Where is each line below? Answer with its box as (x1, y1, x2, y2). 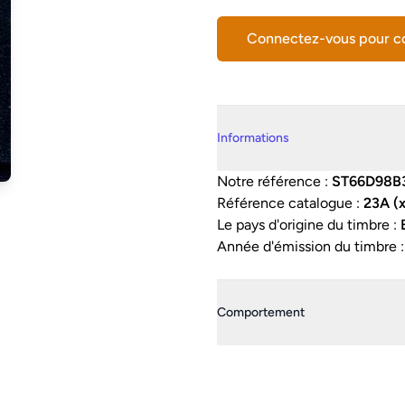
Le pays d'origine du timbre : (217, 216, 400, 233)
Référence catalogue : (217, 194, 363, 212)
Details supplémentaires (216, 106, 371, 123)
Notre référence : (217, 173, 332, 190)
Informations (217, 130, 289, 146)
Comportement (217, 305, 305, 320)
